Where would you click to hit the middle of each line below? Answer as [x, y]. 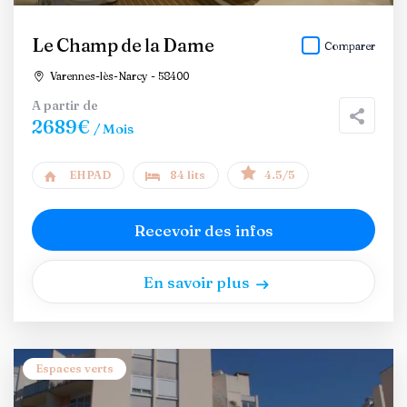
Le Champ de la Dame [123, 45]
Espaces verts [74, 368]
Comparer [350, 46]
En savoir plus [197, 282]
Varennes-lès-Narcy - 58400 [118, 76]
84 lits [188, 175]
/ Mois [114, 129]
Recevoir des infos [203, 230]
